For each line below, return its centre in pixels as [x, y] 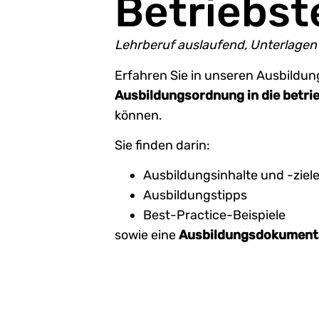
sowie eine [147, 235]
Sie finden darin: [163, 146]
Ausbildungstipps [195, 195]
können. [139, 115]
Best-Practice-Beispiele [215, 215]
